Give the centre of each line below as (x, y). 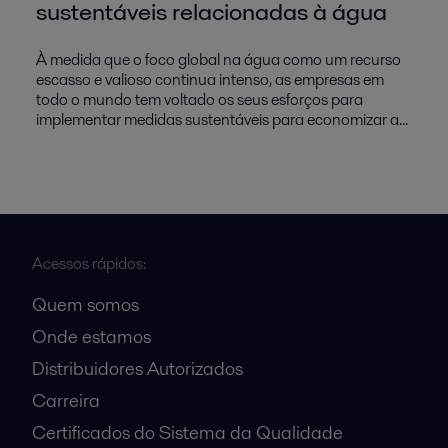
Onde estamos (91, 336)
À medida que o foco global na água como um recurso (218, 59)
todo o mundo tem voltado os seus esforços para (199, 99)
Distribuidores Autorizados (137, 368)
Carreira (66, 400)
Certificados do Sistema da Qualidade (187, 432)
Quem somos (85, 304)
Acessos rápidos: (89, 263)
